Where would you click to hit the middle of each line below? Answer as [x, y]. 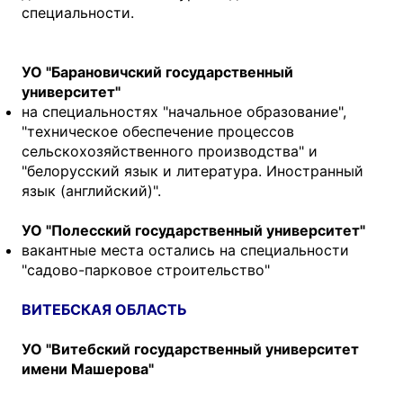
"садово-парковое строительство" [146, 269]
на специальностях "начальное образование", [184, 111]
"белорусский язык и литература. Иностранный [193, 170]
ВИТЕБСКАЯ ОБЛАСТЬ [104, 309]
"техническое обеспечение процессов [158, 131]
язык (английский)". [91, 190]
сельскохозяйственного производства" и [170, 151]
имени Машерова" [88, 368]
